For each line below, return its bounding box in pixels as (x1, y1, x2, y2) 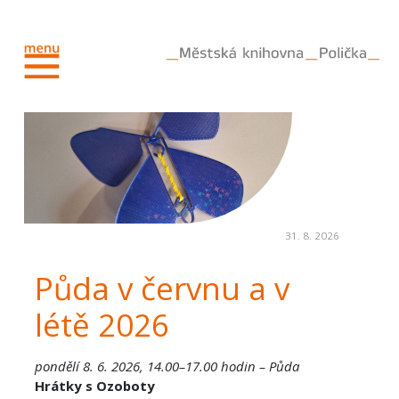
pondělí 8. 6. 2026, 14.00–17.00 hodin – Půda (34, 357, 299, 376)
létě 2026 (34, 304, 169, 346)
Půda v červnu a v (34, 267, 289, 310)
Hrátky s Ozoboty (34, 377, 155, 395)
